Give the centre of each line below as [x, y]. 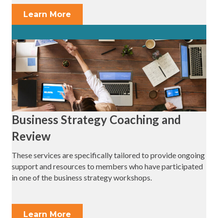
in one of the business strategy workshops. [82, 178]
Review [31, 136]
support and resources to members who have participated [107, 166]
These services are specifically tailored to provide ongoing [108, 155]
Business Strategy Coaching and [96, 120]
